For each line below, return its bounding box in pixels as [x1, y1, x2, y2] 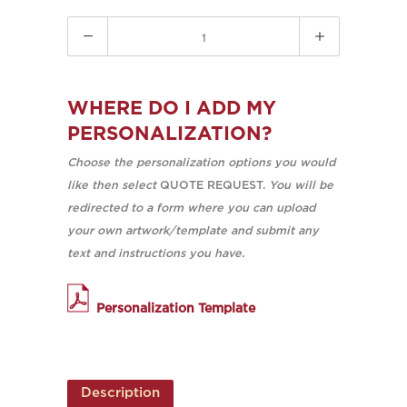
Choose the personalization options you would [67, 158, 335, 168]
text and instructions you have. [67, 249, 248, 259]
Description [81, 387, 160, 399]
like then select [67, 181, 156, 191]
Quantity [67, 19, 126, 35]
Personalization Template [96, 303, 255, 314]
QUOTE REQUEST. [156, 181, 269, 191]
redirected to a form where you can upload [67, 203, 315, 213]
